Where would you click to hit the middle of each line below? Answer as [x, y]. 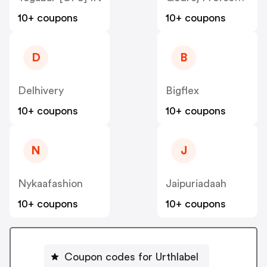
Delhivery [41, 91]
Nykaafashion [50, 184]
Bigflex [182, 91]
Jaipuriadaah [196, 184]
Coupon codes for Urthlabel [131, 257]
